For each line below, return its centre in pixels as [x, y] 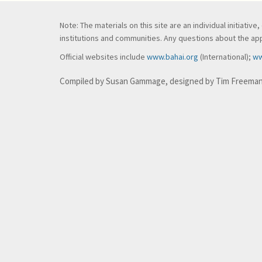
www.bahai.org [173, 57]
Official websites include [103, 57]
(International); [225, 57]
